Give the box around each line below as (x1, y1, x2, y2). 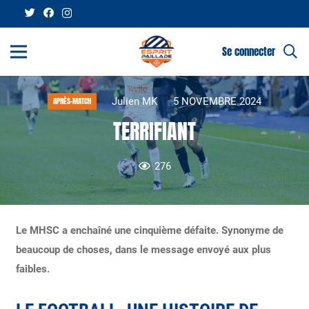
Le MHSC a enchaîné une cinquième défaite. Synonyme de (15, 223, 283, 237)
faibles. (15, 262, 50, 275)
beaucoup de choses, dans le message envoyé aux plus (15, 243, 271, 256)
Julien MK (112, 94, 158, 108)
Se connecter (222, 43, 275, 59)
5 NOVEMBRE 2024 (172, 94, 261, 108)
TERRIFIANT (113, 115, 196, 147)
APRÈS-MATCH (53, 95, 91, 107)
